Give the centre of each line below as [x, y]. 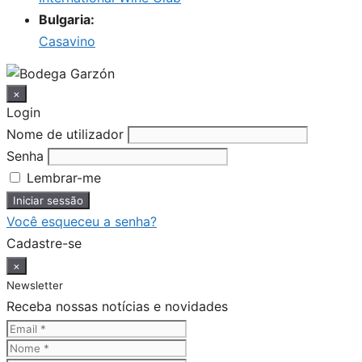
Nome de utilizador [65, 135]
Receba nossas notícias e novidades [117, 307]
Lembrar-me [62, 178]
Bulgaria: [67, 20]
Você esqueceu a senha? [82, 222]
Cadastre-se [44, 244]
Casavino [67, 42]
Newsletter [35, 286]
